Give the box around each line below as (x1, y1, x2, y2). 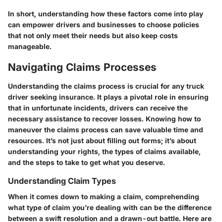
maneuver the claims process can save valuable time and (8, 125, 203, 134)
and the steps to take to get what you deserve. (8, 158, 165, 166)
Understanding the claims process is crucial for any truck (8, 81, 204, 90)
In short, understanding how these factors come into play (8, 9, 203, 18)
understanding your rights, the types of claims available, (8, 147, 201, 156)
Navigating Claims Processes (8, 61, 157, 74)
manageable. (8, 42, 52, 51)
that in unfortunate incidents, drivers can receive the (8, 103, 188, 112)
